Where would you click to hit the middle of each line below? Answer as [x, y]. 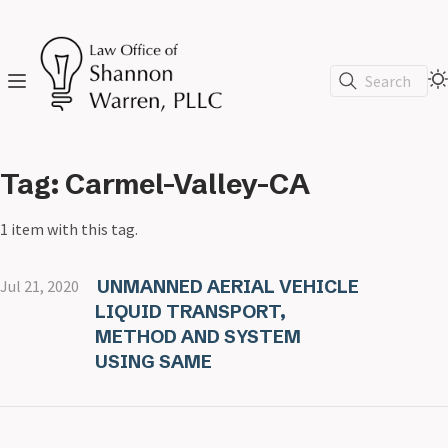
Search [388, 80]
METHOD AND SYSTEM [198, 337]
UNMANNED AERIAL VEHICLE [227, 287]
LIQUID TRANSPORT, [190, 312]
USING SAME [153, 362]
